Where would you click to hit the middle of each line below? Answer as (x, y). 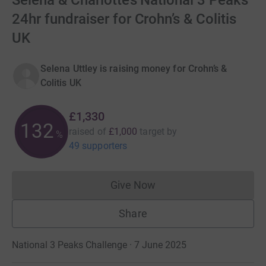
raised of (88, 132)
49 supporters (98, 146)
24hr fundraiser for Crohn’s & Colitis (124, 19)
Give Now (133, 185)
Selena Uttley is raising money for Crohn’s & (134, 69)
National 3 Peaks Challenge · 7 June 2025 (99, 245)
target (152, 132)
